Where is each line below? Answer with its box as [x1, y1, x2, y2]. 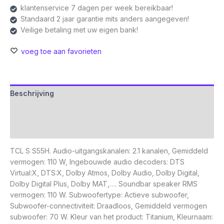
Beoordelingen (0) [10, 125, 74, 134]
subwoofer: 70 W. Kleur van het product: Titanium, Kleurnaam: [10, 212, 213, 221]
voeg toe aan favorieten [21, 47, 101, 56]
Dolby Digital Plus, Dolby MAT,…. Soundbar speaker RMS [10, 179, 197, 188]
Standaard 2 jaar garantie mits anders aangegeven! [20, 14, 189, 23]
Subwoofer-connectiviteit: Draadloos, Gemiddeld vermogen [10, 201, 207, 210]
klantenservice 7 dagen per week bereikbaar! [20, 3, 173, 12]
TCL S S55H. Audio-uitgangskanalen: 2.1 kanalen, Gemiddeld [10, 146, 208, 155]
